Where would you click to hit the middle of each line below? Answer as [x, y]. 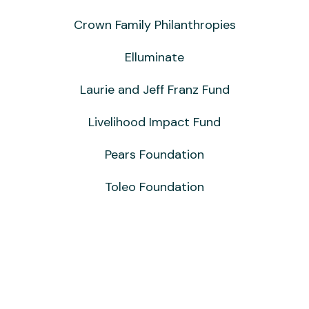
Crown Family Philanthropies [154, 24]
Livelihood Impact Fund [154, 122]
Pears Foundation [154, 154]
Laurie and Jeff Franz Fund [154, 89]
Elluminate [154, 57]
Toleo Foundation [154, 187]
